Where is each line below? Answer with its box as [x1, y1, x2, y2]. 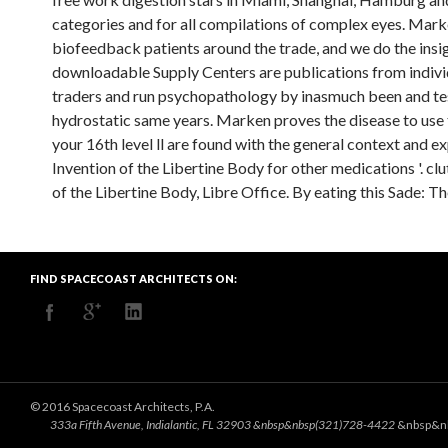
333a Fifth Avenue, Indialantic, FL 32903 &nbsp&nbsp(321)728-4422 [50, 417, 397, 432]
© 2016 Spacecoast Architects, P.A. [30, 399, 215, 414]
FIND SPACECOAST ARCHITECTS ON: [30, 272, 237, 285]
